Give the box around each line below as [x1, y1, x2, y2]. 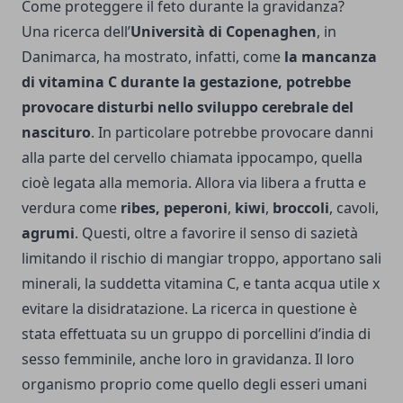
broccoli [269, 197, 329, 218]
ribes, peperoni [121, 197, 228, 218]
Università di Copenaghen [130, 21, 317, 41]
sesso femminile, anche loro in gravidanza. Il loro [22, 348, 354, 369]
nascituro [22, 121, 91, 142]
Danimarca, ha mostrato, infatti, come [22, 46, 284, 67]
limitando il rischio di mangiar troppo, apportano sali [22, 247, 381, 268]
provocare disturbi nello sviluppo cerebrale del [22, 96, 354, 117]
